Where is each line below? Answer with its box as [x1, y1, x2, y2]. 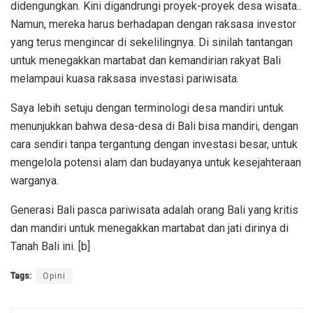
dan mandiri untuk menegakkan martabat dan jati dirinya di [10, 221, 289, 235]
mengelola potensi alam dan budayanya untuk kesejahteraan [10, 156, 301, 170]
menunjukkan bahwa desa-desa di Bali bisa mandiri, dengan [10, 119, 298, 133]
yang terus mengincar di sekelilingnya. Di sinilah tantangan [10, 36, 293, 50]
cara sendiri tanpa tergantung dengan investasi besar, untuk [10, 138, 298, 152]
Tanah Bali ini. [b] [10, 240, 90, 254]
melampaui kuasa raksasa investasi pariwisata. [10, 72, 239, 86]
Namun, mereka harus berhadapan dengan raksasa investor [10, 17, 296, 31]
